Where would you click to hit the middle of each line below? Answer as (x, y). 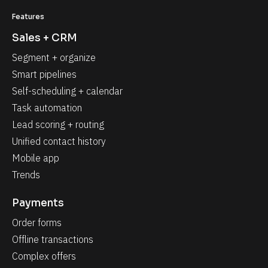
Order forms (37, 223)
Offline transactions (53, 240)
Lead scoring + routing (58, 125)
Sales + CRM (45, 38)
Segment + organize (54, 58)
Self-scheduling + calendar (67, 91)
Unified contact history (59, 141)
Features (28, 17)
